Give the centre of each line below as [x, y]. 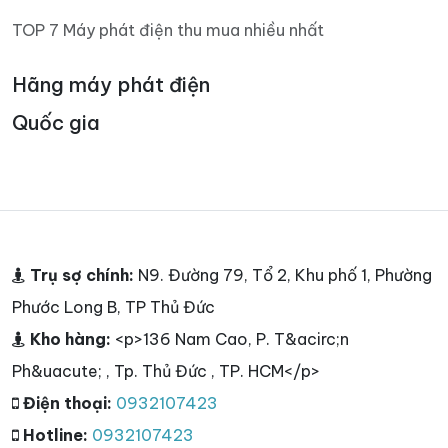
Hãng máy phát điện [111, 84]
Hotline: [55, 434]
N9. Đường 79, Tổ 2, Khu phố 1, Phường [285, 274]
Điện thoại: [67, 402]
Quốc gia [56, 122]
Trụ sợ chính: [82, 274]
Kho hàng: [70, 338]
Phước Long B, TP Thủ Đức [113, 306]
